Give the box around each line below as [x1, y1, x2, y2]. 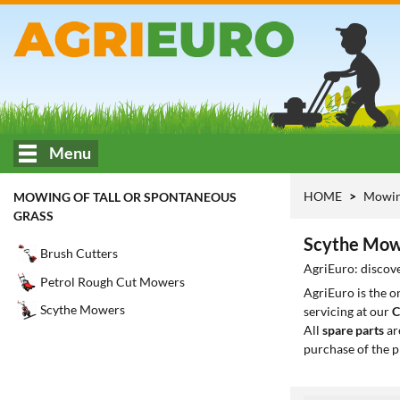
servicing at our [304, 304, 392, 319]
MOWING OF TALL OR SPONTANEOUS [13, 189, 237, 204]
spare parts [322, 322, 384, 337]
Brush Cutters [40, 246, 118, 262]
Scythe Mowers [40, 302, 125, 318]
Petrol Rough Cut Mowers [40, 273, 185, 289]
